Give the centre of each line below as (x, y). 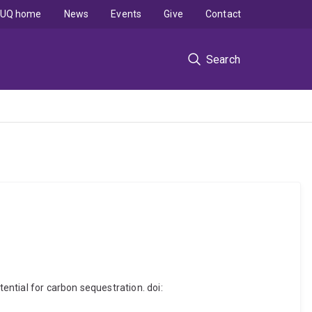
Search (223, 59)
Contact (223, 14)
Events (126, 14)
